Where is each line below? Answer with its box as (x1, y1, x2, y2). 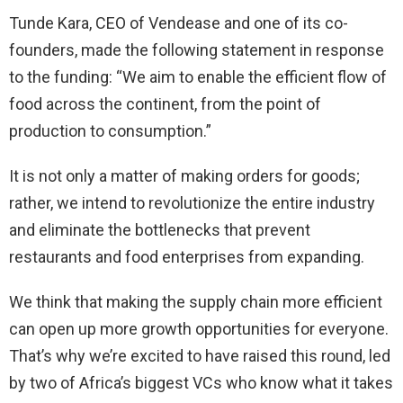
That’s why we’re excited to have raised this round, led (9, 346, 390, 366)
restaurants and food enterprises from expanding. (9, 247, 364, 267)
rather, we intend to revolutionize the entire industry (9, 193, 375, 213)
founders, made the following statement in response (9, 40, 384, 60)
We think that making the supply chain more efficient (9, 292, 382, 312)
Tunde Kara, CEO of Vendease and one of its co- (9, 13, 348, 33)
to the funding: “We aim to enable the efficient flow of (9, 67, 387, 87)
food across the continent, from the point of (9, 94, 321, 114)
